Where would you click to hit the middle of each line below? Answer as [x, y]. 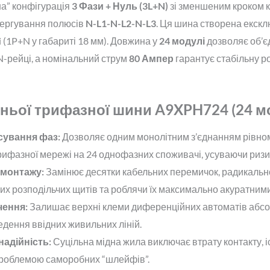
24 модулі [182, 41]
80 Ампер [151, 58]
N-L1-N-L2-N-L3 [121, 24]
